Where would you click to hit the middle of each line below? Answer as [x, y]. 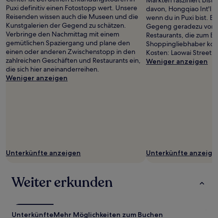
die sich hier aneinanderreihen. [53, 69]
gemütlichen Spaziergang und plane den [68, 43]
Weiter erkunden [62, 182]
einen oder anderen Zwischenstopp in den [71, 52]
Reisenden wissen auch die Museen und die [72, 17]
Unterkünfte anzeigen [43, 153]
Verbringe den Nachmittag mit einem [63, 34]
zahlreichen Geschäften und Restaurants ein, [73, 60]
